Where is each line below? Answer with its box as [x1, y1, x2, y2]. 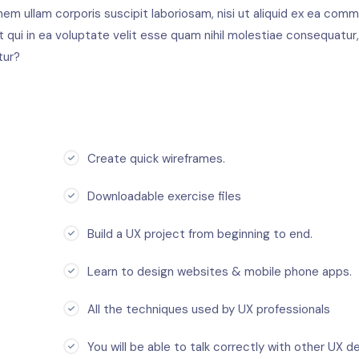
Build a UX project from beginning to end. [87, 226, 313, 243]
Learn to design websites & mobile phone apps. [87, 264, 352, 280]
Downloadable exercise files [87, 188, 241, 205]
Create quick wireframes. [87, 151, 225, 167]
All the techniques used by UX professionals [87, 301, 330, 318]
